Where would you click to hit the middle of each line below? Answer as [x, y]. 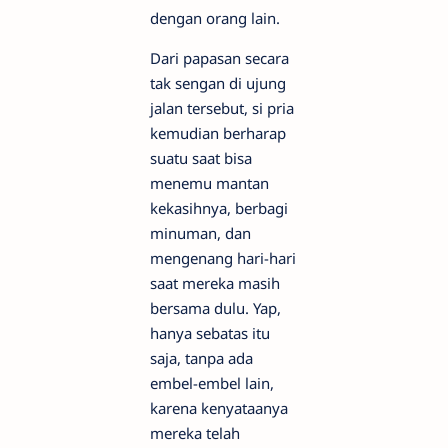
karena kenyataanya [219, 407]
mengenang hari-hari [223, 257]
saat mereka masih [215, 282]
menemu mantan [209, 182]
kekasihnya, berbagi [219, 207]
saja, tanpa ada [201, 357]
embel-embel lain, [212, 382]
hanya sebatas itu [210, 332]
